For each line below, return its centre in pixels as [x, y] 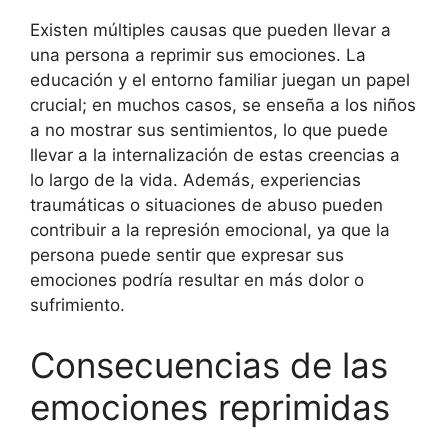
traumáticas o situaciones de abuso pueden [206, 205]
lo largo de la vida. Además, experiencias [195, 180]
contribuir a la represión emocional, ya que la [210, 230]
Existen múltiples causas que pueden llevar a [210, 30]
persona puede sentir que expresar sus [187, 255]
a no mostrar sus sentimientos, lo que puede [209, 130]
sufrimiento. [77, 305]
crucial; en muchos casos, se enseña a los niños [223, 105]
